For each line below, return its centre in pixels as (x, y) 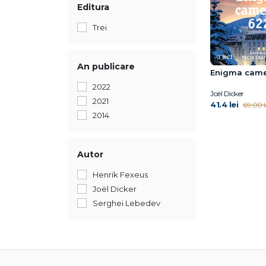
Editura (93, 7)
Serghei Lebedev (126, 203)
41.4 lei (224, 104)
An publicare (106, 66)
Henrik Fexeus (120, 175)
